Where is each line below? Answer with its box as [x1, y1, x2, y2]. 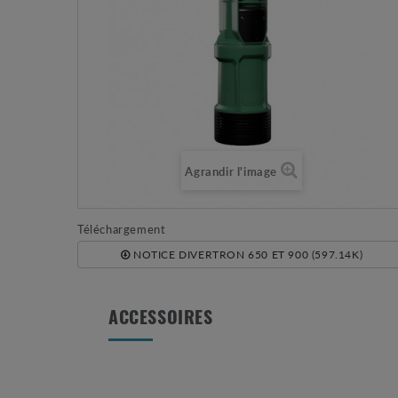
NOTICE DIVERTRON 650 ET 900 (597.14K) [130, 246, 363, 262]
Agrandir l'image [185, 162, 277, 179]
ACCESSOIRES [108, 310, 213, 329]
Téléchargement [77, 219, 166, 237]
